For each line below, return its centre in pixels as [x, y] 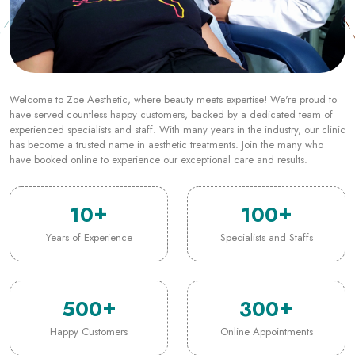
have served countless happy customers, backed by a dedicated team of [171, 53]
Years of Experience [89, 176]
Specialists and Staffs [266, 176]
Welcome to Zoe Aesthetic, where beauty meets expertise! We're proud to [173, 38]
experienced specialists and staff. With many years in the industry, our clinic [177, 68]
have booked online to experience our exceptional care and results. [158, 98]
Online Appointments [266, 270]
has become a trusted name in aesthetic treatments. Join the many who [166, 83]
